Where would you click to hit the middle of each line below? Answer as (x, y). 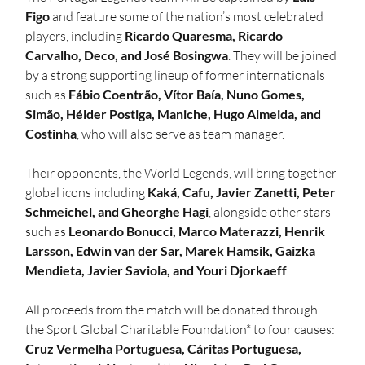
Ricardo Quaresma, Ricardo (205, 36)
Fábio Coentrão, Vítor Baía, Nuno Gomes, (188, 95)
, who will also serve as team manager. (181, 134)
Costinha (51, 134)
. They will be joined (284, 56)
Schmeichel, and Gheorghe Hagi (117, 212)
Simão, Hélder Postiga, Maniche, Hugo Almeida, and (175, 114)
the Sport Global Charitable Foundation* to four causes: (182, 330)
